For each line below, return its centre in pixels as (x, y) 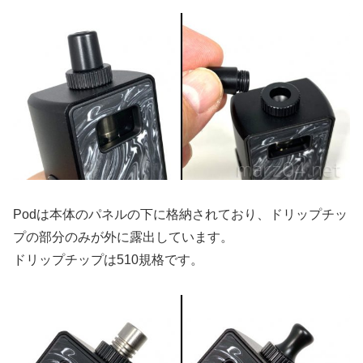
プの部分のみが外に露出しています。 (123, 237)
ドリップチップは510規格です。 (108, 260)
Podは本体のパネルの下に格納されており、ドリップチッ (180, 215)
